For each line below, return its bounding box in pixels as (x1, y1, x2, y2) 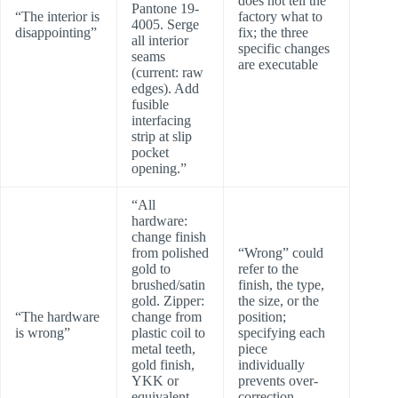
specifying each (238, 325, 325, 341)
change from (131, 309, 202, 325)
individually (238, 357, 305, 373)
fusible (131, 97, 169, 113)
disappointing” (15, 25, 97, 41)
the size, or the (238, 293, 319, 309)
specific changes (238, 41, 330, 57)
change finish (131, 229, 206, 245)
